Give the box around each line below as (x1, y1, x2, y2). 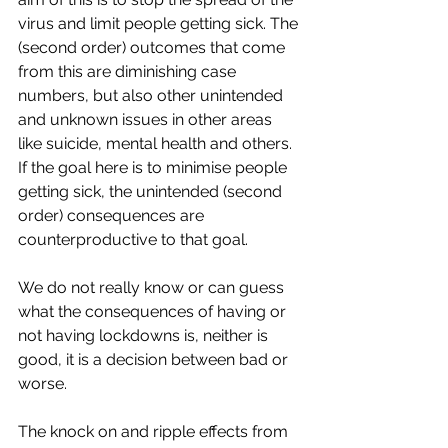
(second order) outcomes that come (18, 38, 289, 57)
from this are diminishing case (18, 62, 240, 81)
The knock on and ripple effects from (18, 422, 292, 441)
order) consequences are (18, 206, 208, 225)
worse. (18, 374, 71, 393)
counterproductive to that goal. (18, 230, 252, 249)
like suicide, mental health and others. (18, 134, 296, 153)
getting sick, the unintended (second (18, 182, 286, 201)
